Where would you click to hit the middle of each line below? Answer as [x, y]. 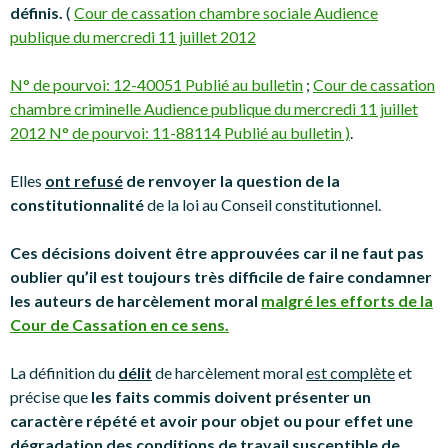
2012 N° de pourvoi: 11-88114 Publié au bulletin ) [180, 132]
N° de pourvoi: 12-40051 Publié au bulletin [156, 84]
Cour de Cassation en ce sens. [119, 324]
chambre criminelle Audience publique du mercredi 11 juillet [214, 108]
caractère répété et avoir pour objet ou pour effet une [211, 420]
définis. [36, 12]
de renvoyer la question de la [231, 180]
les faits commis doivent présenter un [229, 396]
